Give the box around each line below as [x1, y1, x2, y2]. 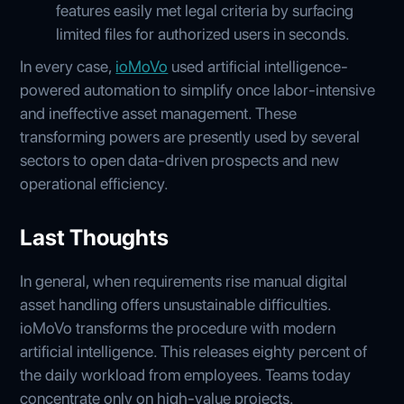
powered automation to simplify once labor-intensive [20, 79, 376, 99]
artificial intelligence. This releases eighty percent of [20, 341, 368, 361]
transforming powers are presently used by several [20, 126, 361, 146]
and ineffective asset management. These [20, 103, 298, 123]
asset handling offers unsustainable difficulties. [20, 294, 332, 314]
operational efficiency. [20, 173, 170, 193]
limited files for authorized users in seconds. [56, 23, 351, 43]
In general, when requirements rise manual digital [20, 271, 348, 290]
